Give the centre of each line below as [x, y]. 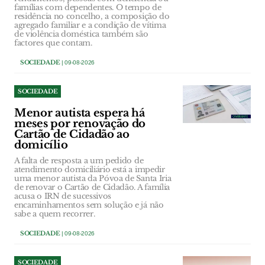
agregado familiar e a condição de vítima [90, 25]
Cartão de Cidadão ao [72, 134]
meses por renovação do [80, 124]
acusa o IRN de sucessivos [63, 196]
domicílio [41, 145]
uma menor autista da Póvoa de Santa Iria [93, 178]
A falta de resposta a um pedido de [79, 161]
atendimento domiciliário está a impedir [90, 169]
